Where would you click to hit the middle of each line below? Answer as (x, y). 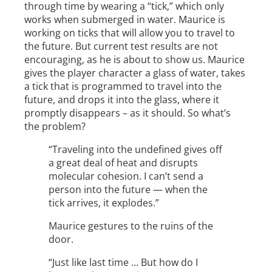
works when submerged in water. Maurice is (125, 20)
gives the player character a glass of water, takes (135, 73)
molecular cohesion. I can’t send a (126, 176)
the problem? (55, 127)
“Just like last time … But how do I (123, 263)
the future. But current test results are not (121, 46)
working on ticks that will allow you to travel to (130, 33)
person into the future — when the (128, 190)
